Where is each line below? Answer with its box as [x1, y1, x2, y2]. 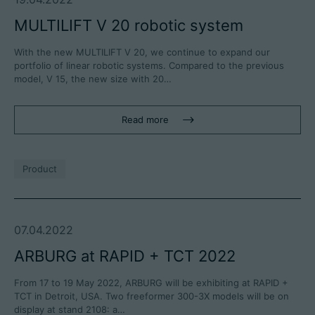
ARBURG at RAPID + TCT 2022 [14, 247, 236, 266]
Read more [121, 114, 169, 126]
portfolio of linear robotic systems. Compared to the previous [14, 60, 284, 72]
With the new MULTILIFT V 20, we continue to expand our [14, 46, 270, 58]
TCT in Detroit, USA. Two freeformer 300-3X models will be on [14, 290, 289, 302]
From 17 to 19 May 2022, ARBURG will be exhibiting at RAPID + [14, 277, 288, 289]
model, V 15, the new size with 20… [14, 73, 172, 85]
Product [22, 163, 57, 175]
